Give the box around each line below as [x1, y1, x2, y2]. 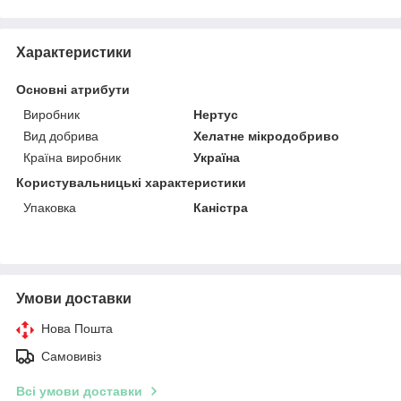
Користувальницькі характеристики [16, 175, 246, 190]
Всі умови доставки [16, 383, 142, 398]
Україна [193, 149, 241, 165]
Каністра [193, 200, 249, 215]
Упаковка [23, 200, 76, 215]
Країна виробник [23, 149, 121, 165]
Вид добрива [23, 128, 98, 143]
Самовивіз [41, 348, 101, 363]
